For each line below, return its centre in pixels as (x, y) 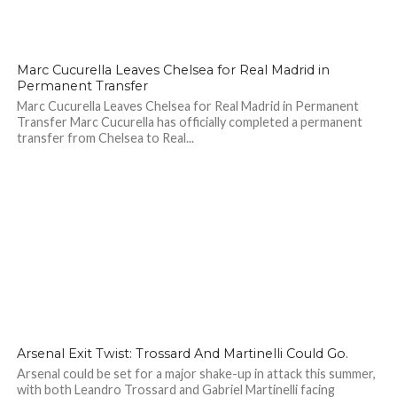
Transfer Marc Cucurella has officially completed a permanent (189, 122)
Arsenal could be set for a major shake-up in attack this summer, (196, 374)
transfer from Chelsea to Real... (105, 138)
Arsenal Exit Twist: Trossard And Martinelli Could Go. (182, 354)
